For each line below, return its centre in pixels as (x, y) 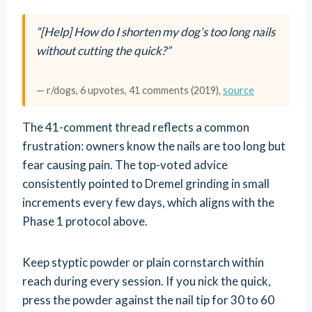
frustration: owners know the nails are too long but (154, 146)
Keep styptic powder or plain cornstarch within (143, 263)
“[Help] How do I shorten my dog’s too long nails (156, 32)
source (239, 91)
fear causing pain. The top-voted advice (125, 165)
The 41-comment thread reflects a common (136, 127)
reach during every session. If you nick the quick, (147, 281)
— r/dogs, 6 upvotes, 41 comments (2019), (130, 91)
